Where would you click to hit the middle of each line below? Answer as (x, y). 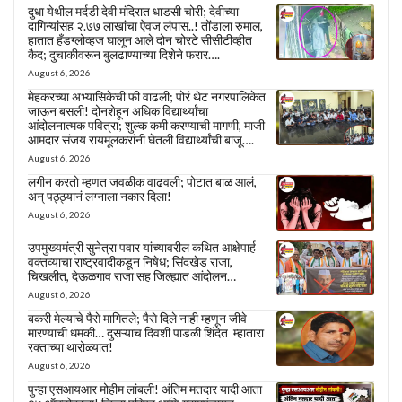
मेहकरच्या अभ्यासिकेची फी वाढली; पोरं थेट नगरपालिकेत (147, 96)
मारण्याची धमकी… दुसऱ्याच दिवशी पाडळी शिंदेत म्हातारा (146, 332)
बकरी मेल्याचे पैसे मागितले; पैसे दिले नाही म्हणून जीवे (137, 318)
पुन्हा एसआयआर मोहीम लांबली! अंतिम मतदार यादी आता (145, 389)
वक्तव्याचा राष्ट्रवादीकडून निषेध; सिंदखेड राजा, (130, 261)
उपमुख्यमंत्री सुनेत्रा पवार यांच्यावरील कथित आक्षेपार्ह (142, 247)
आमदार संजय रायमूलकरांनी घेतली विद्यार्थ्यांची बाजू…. (141, 139)
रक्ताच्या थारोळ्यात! (70, 346)
